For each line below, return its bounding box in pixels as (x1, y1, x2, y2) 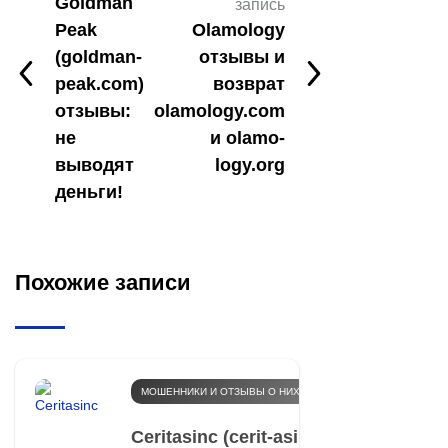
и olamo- (210, 127, 285, 148)
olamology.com (154, 100, 285, 121)
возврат (213, 73, 285, 94)
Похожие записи (15, 269, 191, 295)
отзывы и (199, 46, 285, 67)
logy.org (215, 154, 285, 175)
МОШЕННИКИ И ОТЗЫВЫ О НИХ (140, 385, 300, 397)
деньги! (55, 181, 123, 202)
